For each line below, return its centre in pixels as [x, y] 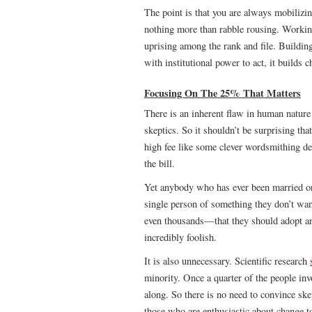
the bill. [159, 163]
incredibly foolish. [180, 237]
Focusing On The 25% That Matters [223, 93]
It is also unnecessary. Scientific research [227, 261]
